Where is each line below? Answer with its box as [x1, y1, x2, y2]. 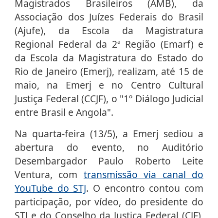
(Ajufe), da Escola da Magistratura [15, 24, 203, 37]
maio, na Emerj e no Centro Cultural [15, 78, 203, 92]
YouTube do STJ [15, 182, 87, 195]
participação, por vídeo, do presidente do [15, 195, 203, 209]
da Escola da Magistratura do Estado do [15, 51, 203, 65]
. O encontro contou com [86, 182, 204, 195]
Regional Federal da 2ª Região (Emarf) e [15, 37, 203, 51]
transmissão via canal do [83, 168, 204, 182]
